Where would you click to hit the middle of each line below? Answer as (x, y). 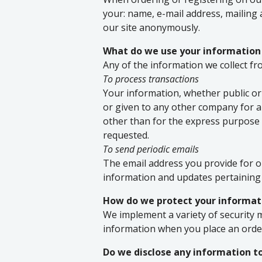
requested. (126, 135)
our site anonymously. (151, 27)
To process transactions (151, 79)
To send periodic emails (151, 149)
